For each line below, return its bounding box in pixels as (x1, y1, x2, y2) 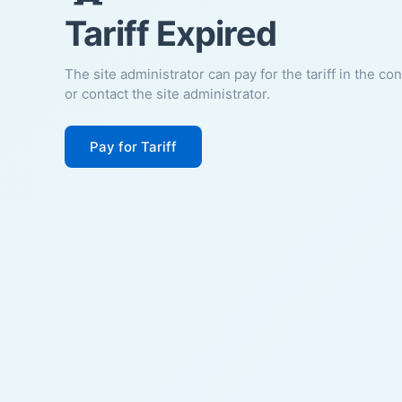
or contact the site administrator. (65, 84, 270, 102)
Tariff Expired (65, 12, 276, 54)
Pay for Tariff (90, 137, 177, 155)
